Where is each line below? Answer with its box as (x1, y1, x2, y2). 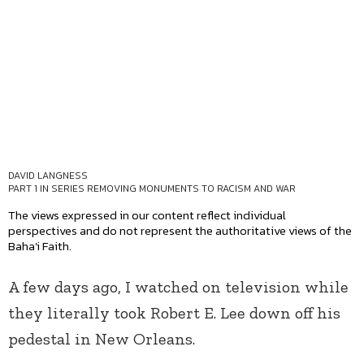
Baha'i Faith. (8, 236, 71, 256)
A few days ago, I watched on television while (8, 277, 349, 297)
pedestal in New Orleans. (8, 329, 195, 349)
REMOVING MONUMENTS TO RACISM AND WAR (87, 181, 296, 197)
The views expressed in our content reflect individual (8, 206, 286, 225)
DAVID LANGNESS (8, 168, 88, 184)
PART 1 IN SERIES (8, 181, 87, 197)
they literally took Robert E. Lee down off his (8, 303, 340, 323)
